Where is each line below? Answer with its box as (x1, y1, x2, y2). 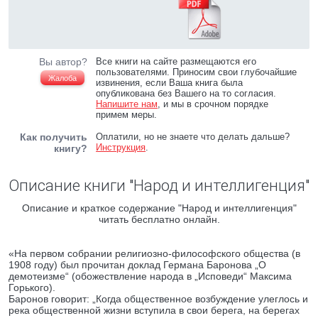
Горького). (9, 282, 55, 293)
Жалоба (48, 74, 77, 82)
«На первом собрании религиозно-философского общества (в (9, 248, 300, 259)
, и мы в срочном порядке (158, 99, 269, 109)
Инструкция (96, 142, 146, 153)
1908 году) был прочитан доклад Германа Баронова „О (9, 259, 266, 270)
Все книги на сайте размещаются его (96, 56, 257, 67)
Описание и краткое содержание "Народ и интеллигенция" (21, 202, 297, 214)
